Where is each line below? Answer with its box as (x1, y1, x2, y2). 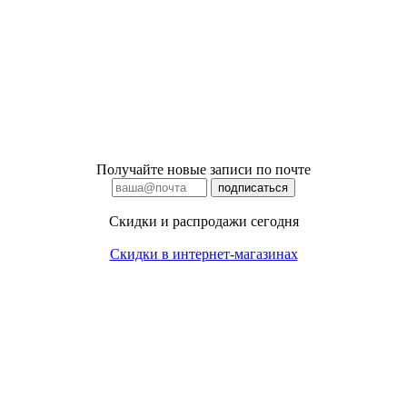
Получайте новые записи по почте (96, 161, 311, 177)
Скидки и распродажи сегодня (108, 213, 299, 229)
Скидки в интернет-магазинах (109, 245, 298, 262)
